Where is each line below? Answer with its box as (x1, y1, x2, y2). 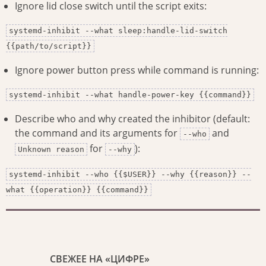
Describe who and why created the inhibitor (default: (15, 112, 250, 126)
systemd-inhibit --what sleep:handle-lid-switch (9, 26, 227, 36)
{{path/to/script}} (6, 42, 91, 51)
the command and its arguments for (15, 126, 180, 140)
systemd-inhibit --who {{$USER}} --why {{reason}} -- (9, 170, 251, 179)
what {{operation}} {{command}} (6, 185, 148, 195)
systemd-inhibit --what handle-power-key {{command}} (9, 90, 251, 100)
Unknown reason (18, 145, 84, 154)
